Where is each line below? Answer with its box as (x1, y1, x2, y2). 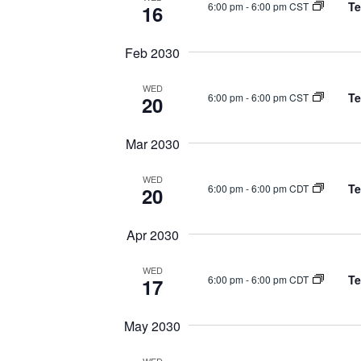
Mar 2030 (125, 135, 180, 153)
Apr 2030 (126, 226, 179, 244)
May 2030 (124, 317, 180, 335)
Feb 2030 (125, 44, 180, 62)
